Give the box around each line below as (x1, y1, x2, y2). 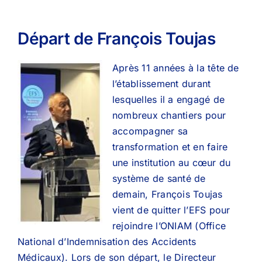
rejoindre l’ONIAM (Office (112, 220, 226, 232)
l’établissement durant (112, 78, 211, 89)
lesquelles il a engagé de (112, 94, 225, 105)
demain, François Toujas (112, 188, 223, 200)
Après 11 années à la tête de (112, 62, 239, 74)
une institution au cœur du (112, 157, 231, 168)
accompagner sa (112, 125, 188, 137)
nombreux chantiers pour (112, 109, 226, 121)
